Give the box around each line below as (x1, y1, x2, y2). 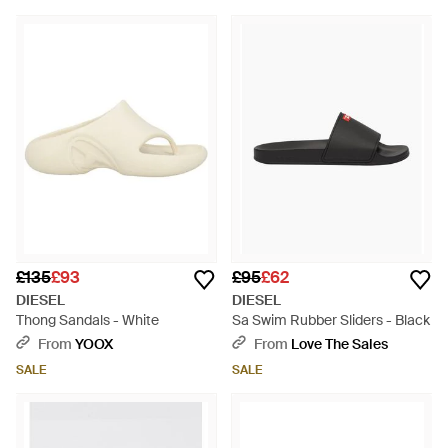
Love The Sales (291, 335, 388, 353)
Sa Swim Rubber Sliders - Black (232, 311, 430, 329)
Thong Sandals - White (16, 311, 159, 329)
